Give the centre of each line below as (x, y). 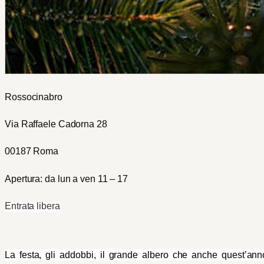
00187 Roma (32, 151)
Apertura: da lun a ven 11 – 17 (66, 179)
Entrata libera (32, 206)
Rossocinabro (34, 97)
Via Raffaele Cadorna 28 (56, 124)
